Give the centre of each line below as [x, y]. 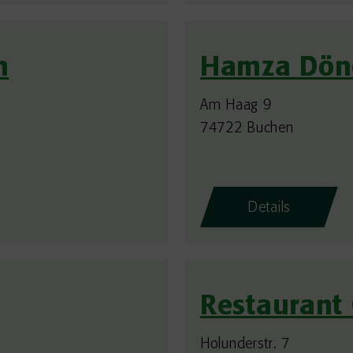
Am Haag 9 [236, 106]
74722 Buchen [247, 128]
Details [269, 208]
